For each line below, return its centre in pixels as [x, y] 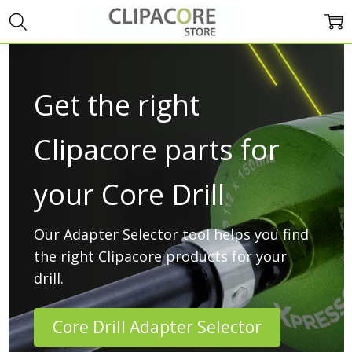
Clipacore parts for [156, 149]
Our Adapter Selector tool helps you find [171, 234]
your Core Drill [129, 194]
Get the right [116, 104]
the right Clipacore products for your [160, 256]
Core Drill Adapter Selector [157, 326]
